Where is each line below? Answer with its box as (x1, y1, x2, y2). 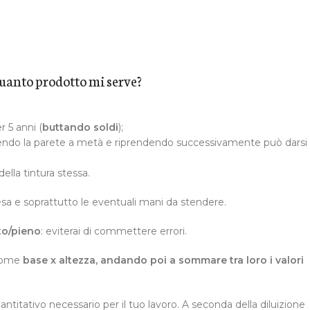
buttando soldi (42, 121, 118, 134)
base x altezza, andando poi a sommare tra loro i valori (20, 254, 304, 267)
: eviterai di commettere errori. (41, 225, 187, 238)
